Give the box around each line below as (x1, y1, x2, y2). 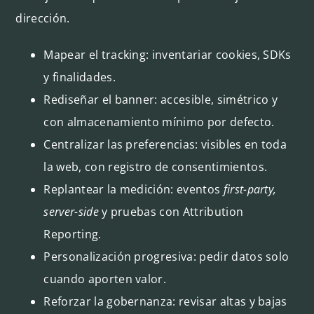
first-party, (220, 181, 277, 197)
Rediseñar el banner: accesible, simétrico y (43, 91, 278, 107)
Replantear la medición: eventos (43, 181, 221, 197)
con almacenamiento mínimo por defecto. (43, 114, 275, 130)
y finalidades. (43, 69, 116, 85)
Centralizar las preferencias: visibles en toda (43, 136, 287, 152)
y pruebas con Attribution (102, 203, 244, 219)
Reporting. (43, 226, 102, 242)
